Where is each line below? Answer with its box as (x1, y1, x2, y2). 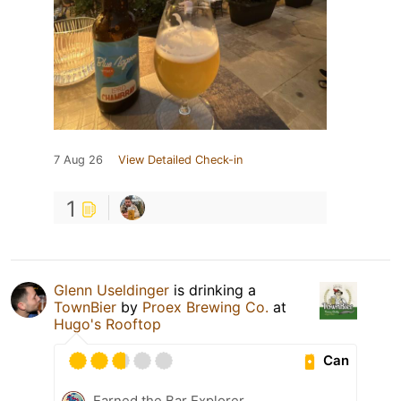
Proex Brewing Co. (142, 297, 273, 316)
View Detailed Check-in (118, 152, 243, 166)
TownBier (54, 297, 116, 316)
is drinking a (169, 280, 256, 299)
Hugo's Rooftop (54, 314, 161, 333)
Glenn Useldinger (54, 280, 169, 299)
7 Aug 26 (54, 152, 103, 166)
